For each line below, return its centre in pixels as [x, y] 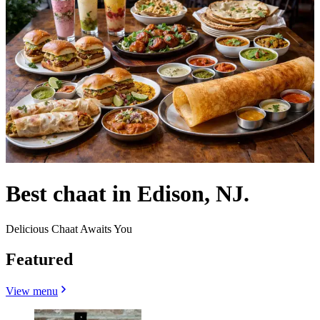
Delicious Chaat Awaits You [69, 229]
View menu [32, 291]
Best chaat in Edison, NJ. [127, 194]
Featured [39, 259]
